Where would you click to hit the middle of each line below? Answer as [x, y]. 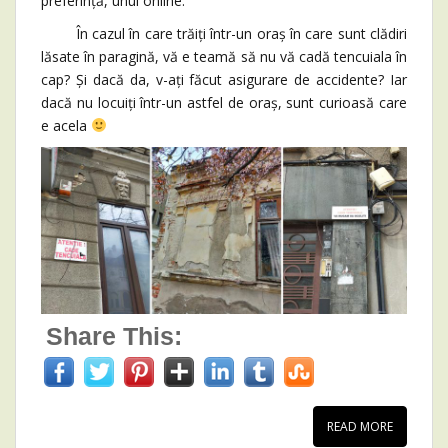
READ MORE [360, 427]
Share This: [114, 336]
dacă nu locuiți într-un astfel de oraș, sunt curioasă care [224, 102]
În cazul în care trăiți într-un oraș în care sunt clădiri [224, 33]
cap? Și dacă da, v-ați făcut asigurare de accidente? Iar [224, 79]
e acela [66, 125]
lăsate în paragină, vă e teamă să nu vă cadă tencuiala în [224, 56]
